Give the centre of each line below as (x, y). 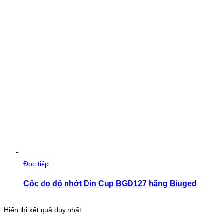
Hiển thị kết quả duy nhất (43, 210)
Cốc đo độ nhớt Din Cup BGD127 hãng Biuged (110, 183)
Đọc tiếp (36, 164)
